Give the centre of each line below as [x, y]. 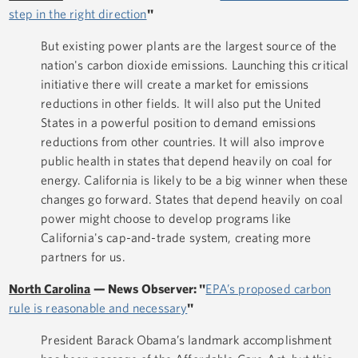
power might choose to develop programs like [166, 219]
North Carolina [50, 289]
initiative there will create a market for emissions [175, 84]
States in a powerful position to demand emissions [179, 123]
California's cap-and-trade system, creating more [176, 238]
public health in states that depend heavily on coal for [187, 161]
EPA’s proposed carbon [268, 289]
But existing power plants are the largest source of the [189, 46]
